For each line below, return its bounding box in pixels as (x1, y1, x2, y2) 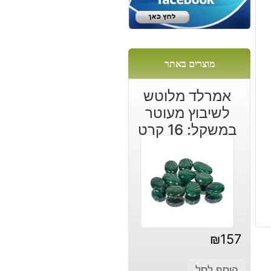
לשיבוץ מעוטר (145, 103, 230, 122)
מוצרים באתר (164, 59, 215, 70)
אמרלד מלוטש (143, 87, 232, 105)
